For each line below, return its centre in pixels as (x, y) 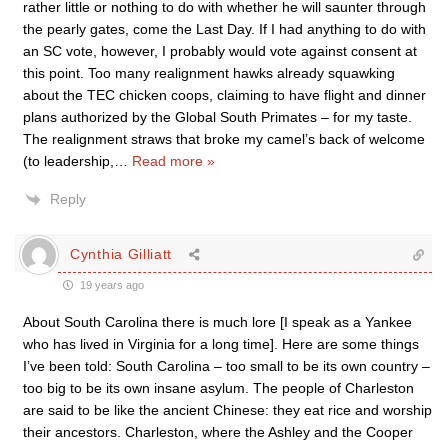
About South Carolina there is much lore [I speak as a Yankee (217, 321)
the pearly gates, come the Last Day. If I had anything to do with (224, 28)
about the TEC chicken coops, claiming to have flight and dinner (224, 94)
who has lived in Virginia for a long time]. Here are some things (221, 343)
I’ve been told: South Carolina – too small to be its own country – (226, 365)
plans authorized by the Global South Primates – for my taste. (217, 116)
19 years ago (110, 284)
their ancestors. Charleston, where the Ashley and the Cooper (218, 431)
